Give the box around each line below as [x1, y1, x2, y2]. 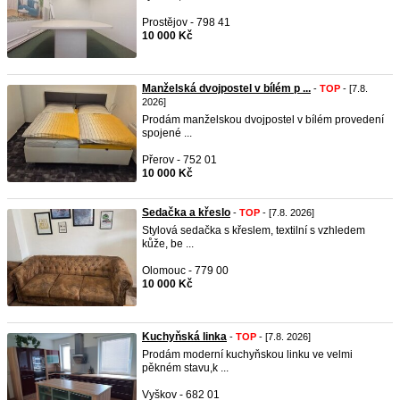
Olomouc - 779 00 [142, 264, 229, 277]
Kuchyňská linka [142, 330, 227, 343]
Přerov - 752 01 [142, 154, 217, 166]
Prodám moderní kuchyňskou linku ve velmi [142, 348, 353, 361]
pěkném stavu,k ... [142, 362, 229, 374]
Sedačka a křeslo [142, 206, 230, 219]
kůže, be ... [142, 237, 194, 250]
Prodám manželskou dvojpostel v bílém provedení [142, 113, 384, 126]
